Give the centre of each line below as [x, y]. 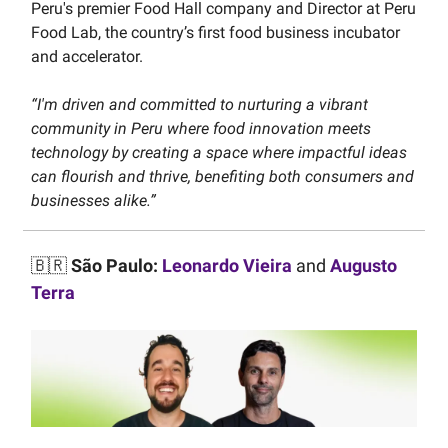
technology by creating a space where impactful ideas [219, 153]
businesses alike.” [93, 201]
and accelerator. [87, 57]
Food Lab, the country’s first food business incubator [215, 33]
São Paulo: [114, 266]
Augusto [363, 266]
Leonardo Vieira [227, 266]
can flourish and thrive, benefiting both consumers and [222, 177]
